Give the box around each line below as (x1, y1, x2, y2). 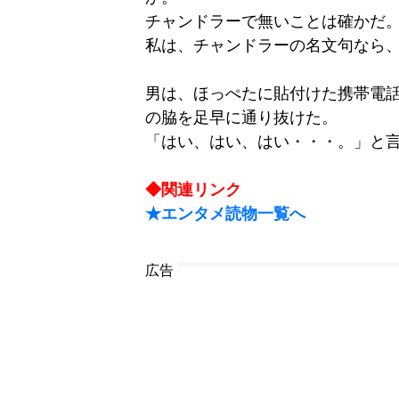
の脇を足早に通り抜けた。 (145, 109, 338, 126)
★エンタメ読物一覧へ (145, 205, 305, 223)
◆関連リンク (145, 181, 241, 199)
